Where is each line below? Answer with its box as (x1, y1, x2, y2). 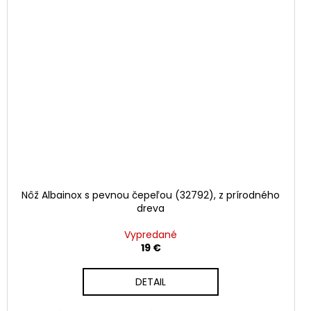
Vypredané (124, 227, 178, 242)
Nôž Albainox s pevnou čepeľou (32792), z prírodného (22, 187, 280, 202)
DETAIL (135, 274, 167, 289)
